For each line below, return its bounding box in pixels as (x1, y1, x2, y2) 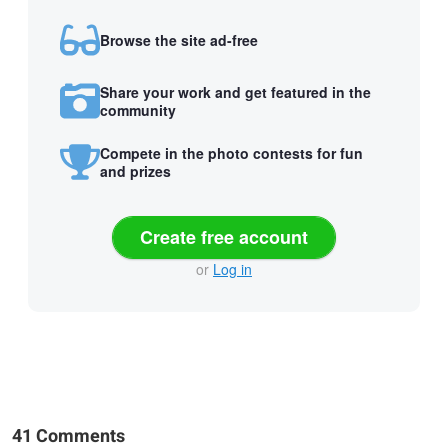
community (100, 99, 176, 120)
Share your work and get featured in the (100, 81, 371, 102)
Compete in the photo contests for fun (100, 142, 363, 163)
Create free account (140, 224, 308, 251)
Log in (213, 258, 252, 279)
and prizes (100, 160, 171, 181)
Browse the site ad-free (100, 29, 258, 50)
